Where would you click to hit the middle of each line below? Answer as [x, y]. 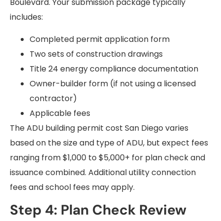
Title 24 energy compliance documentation [114, 69]
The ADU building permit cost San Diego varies [99, 128]
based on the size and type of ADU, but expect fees [109, 143]
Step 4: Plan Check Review [98, 210]
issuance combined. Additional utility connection [103, 172]
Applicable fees [60, 113]
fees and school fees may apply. [72, 187]
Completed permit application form [100, 39]
